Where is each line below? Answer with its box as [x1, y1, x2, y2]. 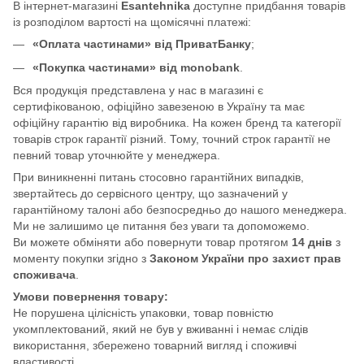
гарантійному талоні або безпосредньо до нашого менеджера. [13, 203, 347, 217]
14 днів [292, 236, 332, 249]
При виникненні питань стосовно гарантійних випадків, [13, 171, 304, 184]
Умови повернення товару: [13, 290, 168, 304]
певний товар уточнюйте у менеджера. [13, 149, 220, 162]
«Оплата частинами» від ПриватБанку [32, 37, 251, 51]
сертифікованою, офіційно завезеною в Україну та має [13, 100, 305, 114]
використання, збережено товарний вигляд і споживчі [13, 339, 297, 353]
